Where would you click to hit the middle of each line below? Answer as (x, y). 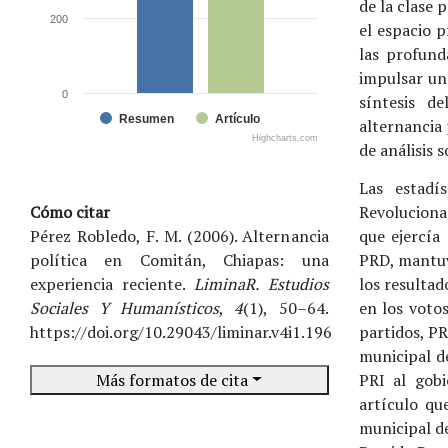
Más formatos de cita (174, 379)
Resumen (146, 118)
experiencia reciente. (112, 283)
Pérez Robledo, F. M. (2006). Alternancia (179, 235)
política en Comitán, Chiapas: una (179, 259)
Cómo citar (70, 211)
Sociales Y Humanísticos (125, 307)
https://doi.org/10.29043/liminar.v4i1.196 (181, 331)
